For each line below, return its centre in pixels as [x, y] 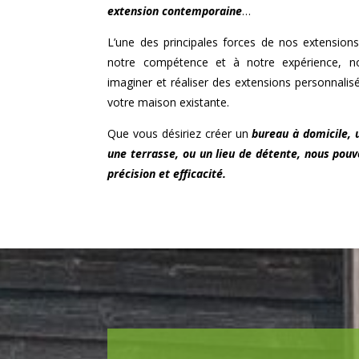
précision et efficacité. [167, 173]
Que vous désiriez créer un [180, 133]
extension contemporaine [175, 10]
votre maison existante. [169, 102]
